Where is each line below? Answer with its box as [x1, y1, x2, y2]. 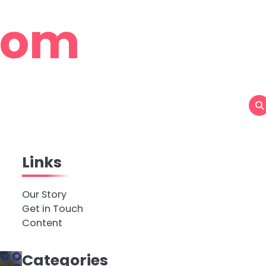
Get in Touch [21, 202, 83, 216]
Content [21, 216, 62, 230]
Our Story [21, 188, 66, 201]
